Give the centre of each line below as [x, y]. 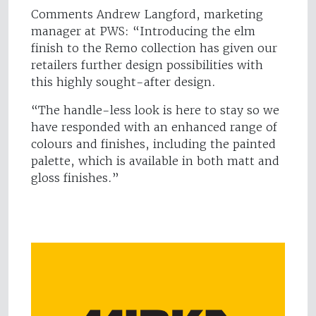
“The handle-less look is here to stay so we [155, 110]
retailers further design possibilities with [147, 65]
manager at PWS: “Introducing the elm [143, 31]
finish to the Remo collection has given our [154, 48]
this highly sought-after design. [125, 82]
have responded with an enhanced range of [154, 127]
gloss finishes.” [75, 178]
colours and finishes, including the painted [153, 144]
